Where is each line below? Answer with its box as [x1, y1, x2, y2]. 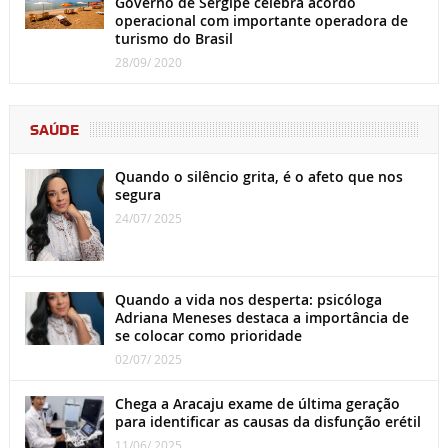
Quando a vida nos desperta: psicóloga [114, 290, 382, 310]
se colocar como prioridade [114, 326, 302, 346]
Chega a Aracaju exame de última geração [114, 394, 400, 414]
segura [114, 184, 161, 204]
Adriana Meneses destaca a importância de [114, 308, 409, 328]
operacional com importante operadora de [114, 10, 408, 30]
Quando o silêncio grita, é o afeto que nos [114, 166, 403, 186]
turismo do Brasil [114, 28, 233, 48]
